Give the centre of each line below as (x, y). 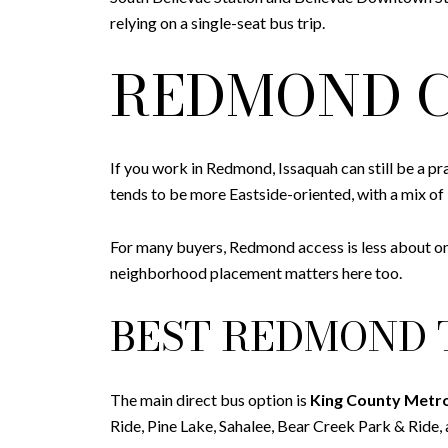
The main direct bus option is (210, 400)
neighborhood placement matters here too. (256, 273)
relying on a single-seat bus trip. (217, 23)
